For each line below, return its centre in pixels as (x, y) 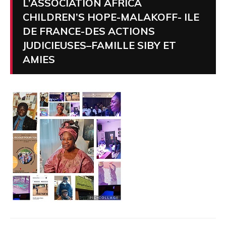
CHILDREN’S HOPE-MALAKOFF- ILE (111, 17)
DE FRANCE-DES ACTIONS (89, 31)
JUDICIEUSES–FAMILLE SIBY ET (99, 45)
